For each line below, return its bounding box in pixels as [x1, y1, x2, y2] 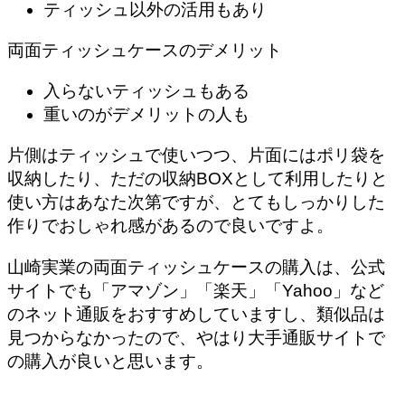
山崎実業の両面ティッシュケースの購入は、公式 [7, 257, 385, 277]
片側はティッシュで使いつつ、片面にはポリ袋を [7, 146, 385, 165]
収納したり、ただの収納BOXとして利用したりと [7, 169, 388, 189]
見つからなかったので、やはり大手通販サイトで [7, 327, 385, 347]
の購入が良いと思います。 [7, 351, 213, 371]
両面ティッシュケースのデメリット [7, 40, 282, 60]
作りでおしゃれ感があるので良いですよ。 [7, 216, 334, 236]
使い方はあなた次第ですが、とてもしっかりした [7, 193, 385, 212]
